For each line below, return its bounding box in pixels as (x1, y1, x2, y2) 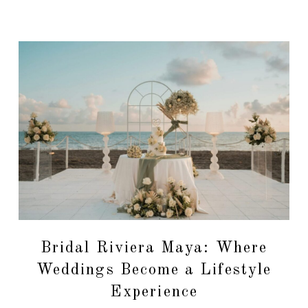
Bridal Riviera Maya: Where (41, 240, 267, 256)
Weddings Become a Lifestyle (36, 262, 272, 278)
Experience (110, 284, 198, 300)
